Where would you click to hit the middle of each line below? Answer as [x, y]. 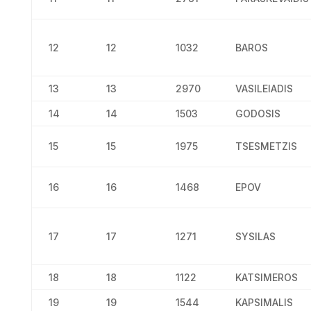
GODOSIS [258, 114]
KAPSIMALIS [264, 302]
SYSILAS [255, 236]
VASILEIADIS [264, 89]
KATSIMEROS [266, 277]
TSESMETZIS [266, 146]
